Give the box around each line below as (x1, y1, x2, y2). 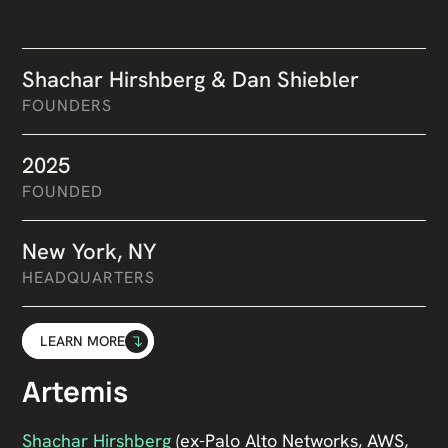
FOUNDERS (22, 95, 113, 117)
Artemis (22, 372, 129, 411)
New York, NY (22, 237, 157, 267)
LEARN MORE (40, 332, 126, 351)
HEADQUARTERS (22, 267, 155, 289)
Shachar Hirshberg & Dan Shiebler (22, 65, 360, 95)
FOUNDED (22, 181, 104, 203)
